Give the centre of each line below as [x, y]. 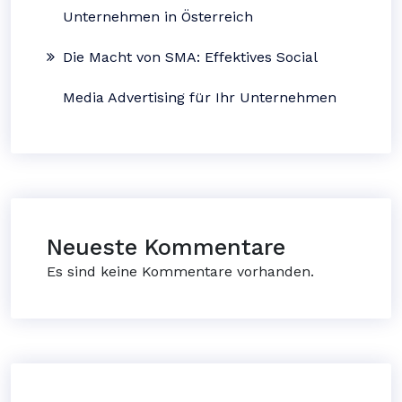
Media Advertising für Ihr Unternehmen [200, 97]
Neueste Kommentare [166, 247]
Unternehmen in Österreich [158, 17]
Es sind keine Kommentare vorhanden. [180, 271]
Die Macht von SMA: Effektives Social [190, 57]
